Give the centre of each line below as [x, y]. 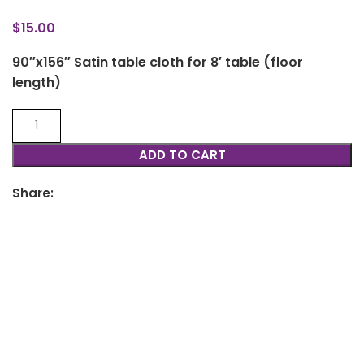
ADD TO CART [182, 154]
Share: [33, 193]
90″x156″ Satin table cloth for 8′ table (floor [158, 62]
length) [37, 82]
